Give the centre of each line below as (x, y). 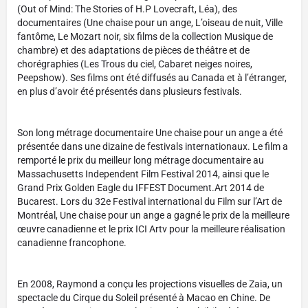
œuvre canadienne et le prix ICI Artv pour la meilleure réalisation (151, 229)
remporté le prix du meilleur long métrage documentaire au (141, 160)
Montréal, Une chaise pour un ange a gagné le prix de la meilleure (153, 215)
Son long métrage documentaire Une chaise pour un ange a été (150, 133)
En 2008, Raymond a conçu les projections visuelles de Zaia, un (150, 284)
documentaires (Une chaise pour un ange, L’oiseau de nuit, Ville (150, 23)
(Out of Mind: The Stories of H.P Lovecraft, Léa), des (127, 9)
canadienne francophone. (72, 243)
